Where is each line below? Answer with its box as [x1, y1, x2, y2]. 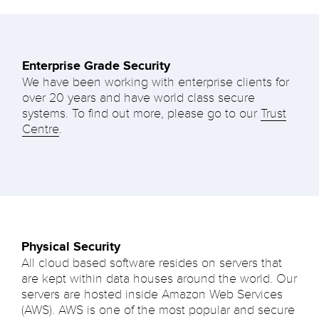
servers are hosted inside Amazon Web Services [21, 286, 283, 303]
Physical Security [21, 239, 120, 256]
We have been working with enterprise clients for [21, 73, 289, 90]
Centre [21, 120, 59, 137]
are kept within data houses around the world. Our [21, 271, 297, 287]
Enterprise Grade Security [21, 57, 170, 74]
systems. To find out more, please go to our [21, 105, 261, 121]
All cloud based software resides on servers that [21, 255, 282, 271]
